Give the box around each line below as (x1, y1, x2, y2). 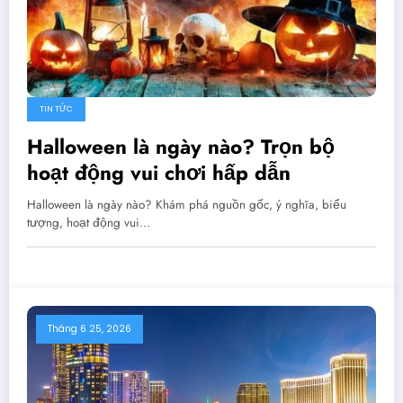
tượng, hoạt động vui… (27, 213, 150, 231)
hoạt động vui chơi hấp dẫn (27, 157, 291, 187)
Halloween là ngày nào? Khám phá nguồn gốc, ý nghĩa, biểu (27, 195, 346, 213)
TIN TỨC (40, 103, 73, 114)
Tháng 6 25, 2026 (48, 321, 131, 336)
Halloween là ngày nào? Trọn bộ (27, 131, 335, 161)
